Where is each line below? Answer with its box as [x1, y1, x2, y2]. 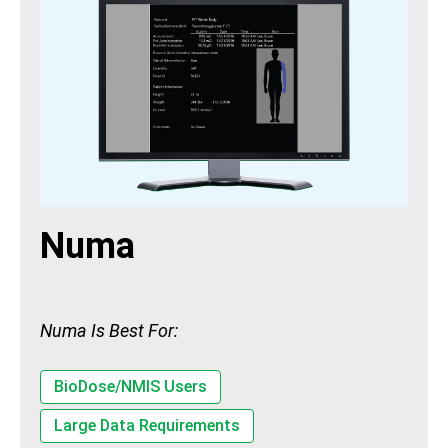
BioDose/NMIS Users [54, 376, 207, 396]
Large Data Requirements [54, 415, 240, 435]
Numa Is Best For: [40, 319, 178, 341]
